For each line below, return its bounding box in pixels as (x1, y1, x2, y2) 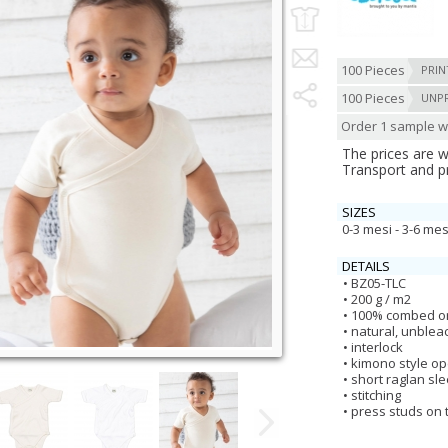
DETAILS (342, 257, 390, 275)
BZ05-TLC (351, 274, 406, 292)
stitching (351, 386, 401, 404)
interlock (351, 338, 403, 356)
